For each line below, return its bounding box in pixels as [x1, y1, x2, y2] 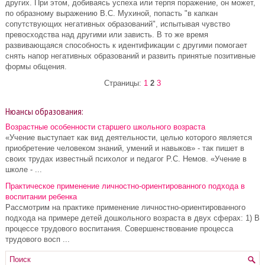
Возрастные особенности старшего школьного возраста [5, 122, 205, 131]
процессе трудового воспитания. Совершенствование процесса [5, 224, 233, 233]
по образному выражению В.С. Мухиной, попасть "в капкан [5, 9, 218, 18]
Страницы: [104, 79, 144, 88]
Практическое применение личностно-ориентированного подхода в [5, 182, 245, 190]
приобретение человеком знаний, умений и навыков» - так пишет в [5, 144, 244, 153]
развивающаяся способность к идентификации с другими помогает [5, 41, 247, 50]
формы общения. [5, 62, 67, 71]
